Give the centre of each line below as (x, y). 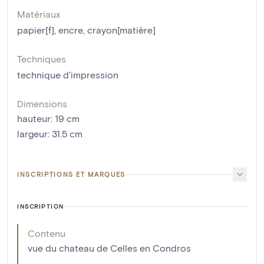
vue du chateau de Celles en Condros (109, 248)
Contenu (47, 233)
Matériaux (39, 14)
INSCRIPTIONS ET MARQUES (71, 174)
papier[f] (36, 30)
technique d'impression (68, 75)
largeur (32, 134)
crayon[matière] (121, 30)
